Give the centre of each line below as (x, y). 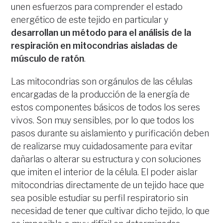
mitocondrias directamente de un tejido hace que (108, 185)
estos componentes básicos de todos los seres (106, 108)
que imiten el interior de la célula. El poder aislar (105, 172)
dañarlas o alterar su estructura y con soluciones (106, 159)
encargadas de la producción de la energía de (101, 95)
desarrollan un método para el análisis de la (101, 33)
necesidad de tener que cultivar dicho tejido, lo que (111, 211)
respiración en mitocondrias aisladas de (95, 46)
